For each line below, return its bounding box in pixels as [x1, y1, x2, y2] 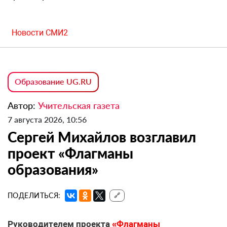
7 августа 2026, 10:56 [8, 115, 87, 125]
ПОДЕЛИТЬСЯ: [8, 191, 61, 200]
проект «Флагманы [8, 144, 133, 162]
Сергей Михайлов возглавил [8, 128, 196, 146]
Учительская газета [38, 100, 120, 111]
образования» [8, 161, 98, 178]
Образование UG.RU [15, 77, 92, 87]
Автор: [8, 100, 38, 111]
